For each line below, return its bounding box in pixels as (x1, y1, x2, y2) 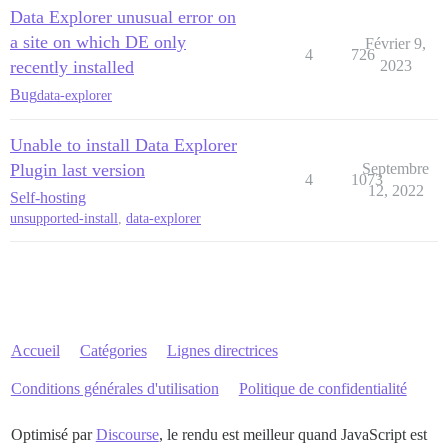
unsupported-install (10, 211, 118, 226)
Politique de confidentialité (238, 380, 407, 397)
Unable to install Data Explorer (10, 135, 237, 155)
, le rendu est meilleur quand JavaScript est (158, 426, 427, 443)
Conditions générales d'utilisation (10, 380, 219, 397)
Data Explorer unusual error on (10, 7, 236, 27)
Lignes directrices (166, 342, 278, 359)
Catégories (79, 342, 147, 359)
